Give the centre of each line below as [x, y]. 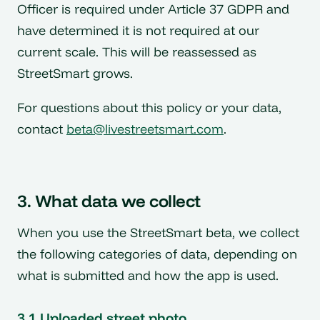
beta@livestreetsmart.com [145, 129]
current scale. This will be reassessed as [137, 52]
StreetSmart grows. [75, 74]
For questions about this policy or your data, [149, 107]
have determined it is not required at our [138, 31]
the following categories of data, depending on [157, 254]
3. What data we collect [109, 200]
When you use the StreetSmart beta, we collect [158, 232]
